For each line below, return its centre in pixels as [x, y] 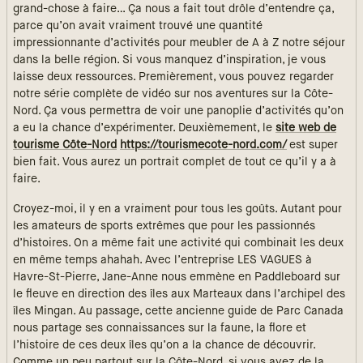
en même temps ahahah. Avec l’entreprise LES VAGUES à [162, 261]
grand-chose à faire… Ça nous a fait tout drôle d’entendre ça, [173, 9]
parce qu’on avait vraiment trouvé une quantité [138, 26]
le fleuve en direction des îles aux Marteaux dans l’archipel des [179, 295]
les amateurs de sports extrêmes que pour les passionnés [164, 226]
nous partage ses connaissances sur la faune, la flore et [160, 329]
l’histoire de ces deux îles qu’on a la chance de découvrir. [164, 346]
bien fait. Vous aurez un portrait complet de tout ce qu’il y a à [175, 162]
